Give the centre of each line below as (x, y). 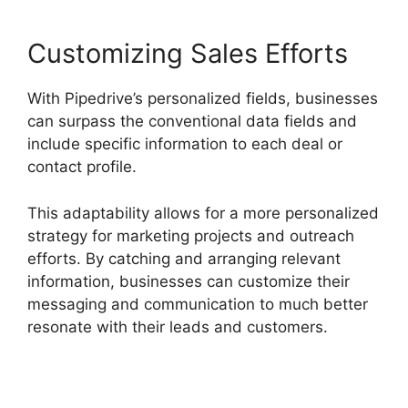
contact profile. (82, 167)
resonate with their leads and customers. (178, 326)
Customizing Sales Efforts (188, 54)
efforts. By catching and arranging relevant (184, 258)
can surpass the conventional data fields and (192, 122)
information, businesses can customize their (189, 281)
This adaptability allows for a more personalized (203, 213)
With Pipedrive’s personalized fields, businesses (203, 99)
